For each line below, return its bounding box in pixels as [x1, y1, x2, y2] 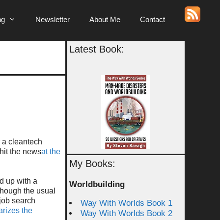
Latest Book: [69, 44, 124, 55]
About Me [89, 15, 120, 24]
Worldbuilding [69, 180, 125, 189]
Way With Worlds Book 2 [81, 209, 172, 218]
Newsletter [35, 15, 70, 24]
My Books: [69, 158, 115, 169]
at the [41, 147, 60, 156]
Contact [140, 15, 165, 24]
